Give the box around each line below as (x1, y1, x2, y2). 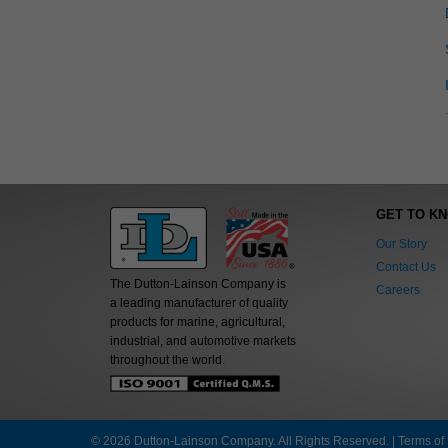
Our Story (375, 236, 427, 251)
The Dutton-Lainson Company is (109, 277, 286, 292)
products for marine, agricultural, (109, 315, 285, 330)
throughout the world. (109, 353, 225, 368)
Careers (375, 282, 420, 297)
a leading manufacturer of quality (109, 296, 288, 311)
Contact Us (375, 259, 436, 274)
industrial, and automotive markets (109, 334, 296, 349)
